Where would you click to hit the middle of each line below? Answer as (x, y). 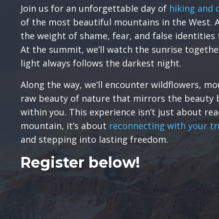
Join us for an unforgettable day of (95, 9)
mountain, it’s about (65, 126)
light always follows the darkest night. (101, 63)
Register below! (80, 163)
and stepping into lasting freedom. (94, 140)
